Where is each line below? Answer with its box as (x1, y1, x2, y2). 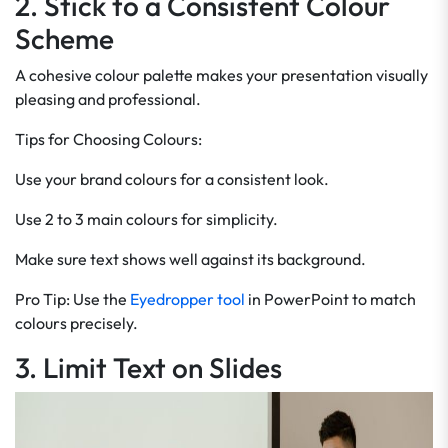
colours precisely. (15, 313, 138, 333)
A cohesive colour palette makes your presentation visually (15, 65, 428, 85)
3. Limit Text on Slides (15, 350, 282, 385)
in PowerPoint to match (245, 289, 416, 309)
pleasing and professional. (15, 89, 201, 109)
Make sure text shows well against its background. (15, 249, 366, 269)
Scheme (15, 21, 114, 56)
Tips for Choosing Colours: (15, 129, 202, 149)
